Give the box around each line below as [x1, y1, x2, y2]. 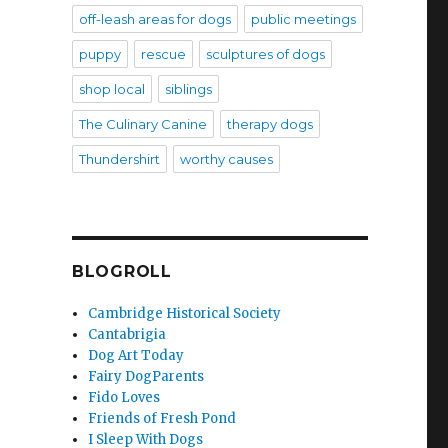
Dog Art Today [88, 347, 185, 364]
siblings [164, 81, 212, 97]
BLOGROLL [71, 262, 172, 281]
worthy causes [179, 151, 273, 167]
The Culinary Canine [78, 116, 207, 132]
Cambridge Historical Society [88, 305, 282, 322]
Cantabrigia [88, 326, 167, 343]
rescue [140, 46, 186, 62]
